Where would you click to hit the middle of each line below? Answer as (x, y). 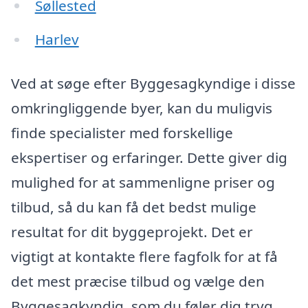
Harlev (57, 40)
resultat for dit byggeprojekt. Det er (132, 232)
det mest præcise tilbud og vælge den (138, 282)
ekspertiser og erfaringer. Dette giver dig (149, 158)
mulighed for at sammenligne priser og (143, 183)
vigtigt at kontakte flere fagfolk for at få (144, 257)
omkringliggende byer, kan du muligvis (142, 108)
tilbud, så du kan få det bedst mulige (134, 207)
